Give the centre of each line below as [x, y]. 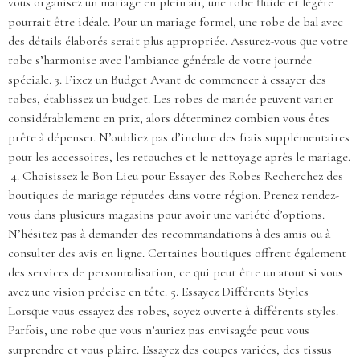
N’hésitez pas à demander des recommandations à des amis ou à [169, 234]
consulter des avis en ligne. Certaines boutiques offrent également [177, 254]
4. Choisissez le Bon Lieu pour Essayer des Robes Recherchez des [176, 176]
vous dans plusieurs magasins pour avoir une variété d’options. [166, 215]
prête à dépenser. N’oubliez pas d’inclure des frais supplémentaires [179, 138]
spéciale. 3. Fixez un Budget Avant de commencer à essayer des [167, 80]
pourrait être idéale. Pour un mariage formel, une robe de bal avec [176, 22]
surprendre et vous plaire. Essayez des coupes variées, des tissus [170, 350]
